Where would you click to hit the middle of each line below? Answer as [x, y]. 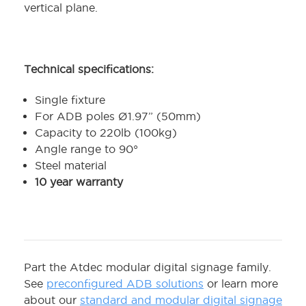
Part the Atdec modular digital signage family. [148, 267]
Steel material [71, 166]
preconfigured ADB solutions [125, 284]
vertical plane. [62, 8]
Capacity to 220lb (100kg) [106, 133]
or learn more [241, 284]
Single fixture [72, 100]
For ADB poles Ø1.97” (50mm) [118, 116]
